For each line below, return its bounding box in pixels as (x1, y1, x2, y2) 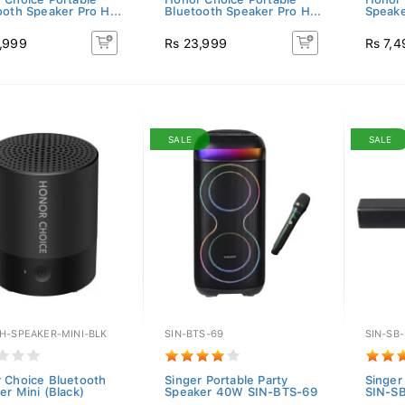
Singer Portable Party (165, 373, 288, 387)
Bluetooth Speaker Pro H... (165, 5, 322, 18)
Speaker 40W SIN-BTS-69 (165, 385, 319, 399)
